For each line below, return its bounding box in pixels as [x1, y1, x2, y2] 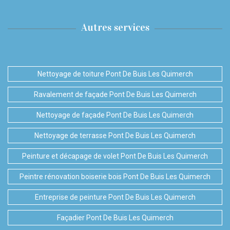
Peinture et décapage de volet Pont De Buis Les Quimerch [22, 152, 208, 161]
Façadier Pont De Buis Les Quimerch [56, 214, 174, 222]
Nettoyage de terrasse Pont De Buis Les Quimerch [34, 131, 196, 140]
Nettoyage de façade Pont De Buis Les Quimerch [36, 111, 194, 120]
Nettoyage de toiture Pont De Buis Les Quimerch [37, 70, 193, 79]
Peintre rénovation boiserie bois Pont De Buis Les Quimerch [20, 172, 210, 181]
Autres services [81, 21, 149, 34]
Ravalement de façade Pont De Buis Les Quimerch [33, 90, 197, 99]
